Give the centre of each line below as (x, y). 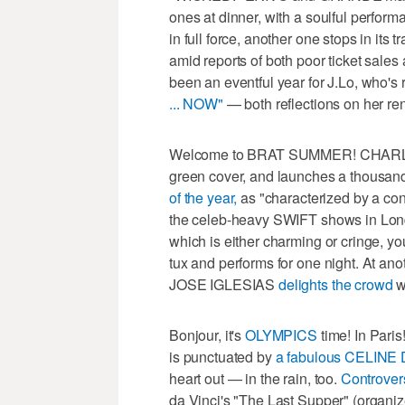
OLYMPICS (281, 334)
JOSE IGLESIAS (224, 284)
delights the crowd (336, 284)
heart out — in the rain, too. (255, 378)
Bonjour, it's (207, 334)
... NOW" (196, 103)
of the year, (203, 197)
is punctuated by (222, 356)
